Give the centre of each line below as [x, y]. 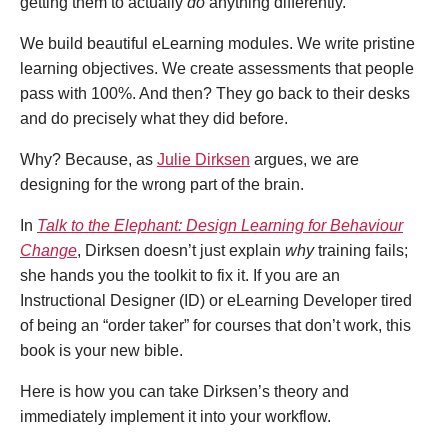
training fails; [361, 250]
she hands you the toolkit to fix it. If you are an [180, 275]
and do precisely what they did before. [154, 118]
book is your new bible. [101, 350]
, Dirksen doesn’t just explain [181, 250]
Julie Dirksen [203, 159]
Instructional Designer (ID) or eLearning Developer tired [216, 300]
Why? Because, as [88, 159]
